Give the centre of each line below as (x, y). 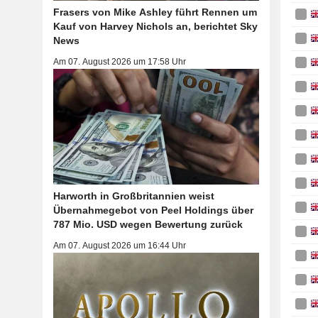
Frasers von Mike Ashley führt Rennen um (155, 12)
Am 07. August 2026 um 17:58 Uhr (119, 62)
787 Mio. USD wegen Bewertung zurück (148, 225)
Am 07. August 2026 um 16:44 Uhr (119, 246)
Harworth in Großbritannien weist (133, 196)
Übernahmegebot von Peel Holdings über (153, 210)
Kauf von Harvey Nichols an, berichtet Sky (155, 27)
